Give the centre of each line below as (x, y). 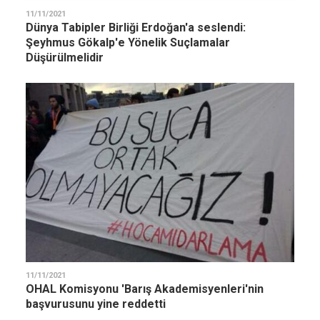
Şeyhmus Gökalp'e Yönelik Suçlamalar (128, 42)
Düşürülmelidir (65, 57)
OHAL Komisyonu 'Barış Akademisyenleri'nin (145, 289)
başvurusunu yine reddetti (96, 304)
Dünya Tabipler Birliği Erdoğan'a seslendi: (136, 27)
